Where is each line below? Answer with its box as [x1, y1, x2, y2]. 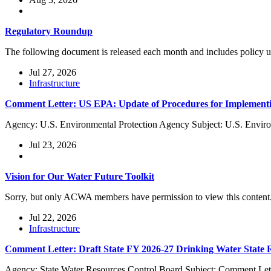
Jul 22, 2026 [29, 212, 76, 223]
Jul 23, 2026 [29, 140, 76, 151]
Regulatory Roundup [5, 26, 93, 37]
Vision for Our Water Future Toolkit [5, 171, 154, 182]
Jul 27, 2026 [29, 67, 76, 78]
